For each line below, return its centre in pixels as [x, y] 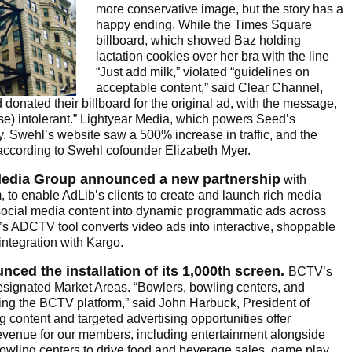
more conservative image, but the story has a [220, 9]
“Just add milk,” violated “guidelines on [203, 72]
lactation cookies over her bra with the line [213, 57]
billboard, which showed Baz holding [198, 41]
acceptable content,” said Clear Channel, [209, 88]
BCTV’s [310, 272]
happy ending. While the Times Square [204, 25]
